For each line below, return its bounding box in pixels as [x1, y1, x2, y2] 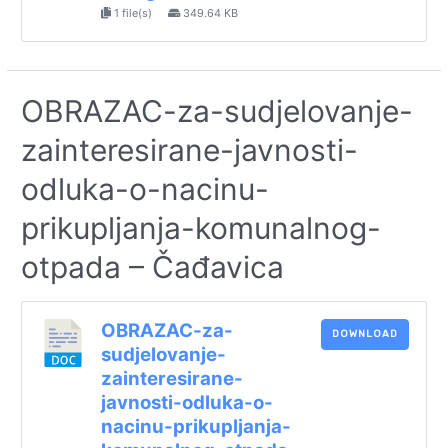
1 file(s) [110, 6, 155, 21]
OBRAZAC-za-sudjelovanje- [21, 93, 414, 130]
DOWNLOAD [331, 327, 398, 340]
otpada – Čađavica [21, 249, 285, 286]
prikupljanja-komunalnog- [21, 210, 382, 247]
